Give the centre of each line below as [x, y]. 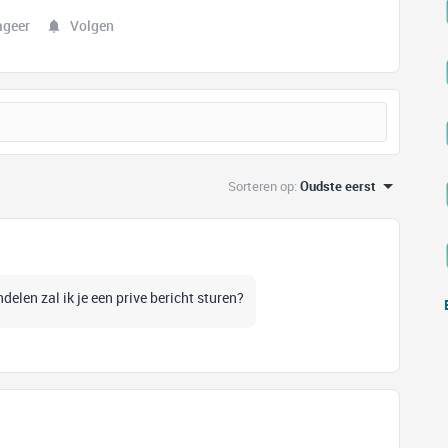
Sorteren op [261, 186]
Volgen [92, 25]
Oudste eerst [338, 186]
